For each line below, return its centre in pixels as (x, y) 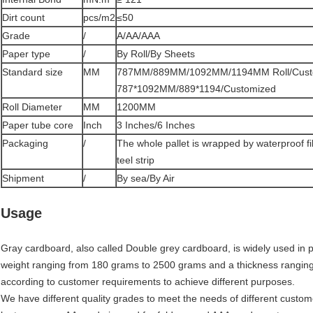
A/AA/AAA (138, 36)
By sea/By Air (146, 179)
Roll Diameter (32, 107)
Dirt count (23, 18)
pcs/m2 (99, 18)
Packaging (25, 144)
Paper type (26, 54)
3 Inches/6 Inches (156, 125)
